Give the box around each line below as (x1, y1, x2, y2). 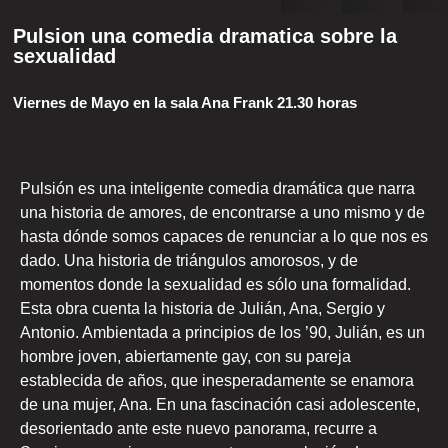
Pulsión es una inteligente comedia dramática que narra (20, 179, 415, 197)
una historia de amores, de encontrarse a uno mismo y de (20, 203, 425, 221)
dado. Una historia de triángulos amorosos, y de (20, 251, 358, 269)
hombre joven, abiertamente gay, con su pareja (20, 347, 351, 365)
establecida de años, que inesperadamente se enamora (20, 371, 414, 389)
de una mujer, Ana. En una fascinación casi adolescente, (20, 395, 420, 413)
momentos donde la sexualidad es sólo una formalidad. (20, 275, 411, 293)
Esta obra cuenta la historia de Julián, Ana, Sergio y (20, 299, 385, 317)
